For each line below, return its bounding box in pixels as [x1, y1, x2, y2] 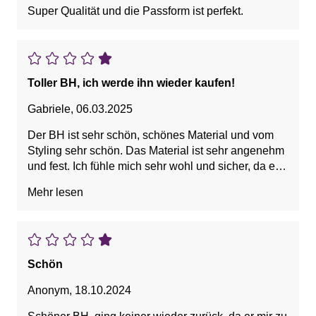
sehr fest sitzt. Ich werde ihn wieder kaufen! [28, 176, 241, 188]
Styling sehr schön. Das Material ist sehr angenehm [28, 145, 284, 157]
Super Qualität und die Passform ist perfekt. [28, 5, 243, 18]
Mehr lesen [28, 186, 83, 199]
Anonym [28, 284, 69, 297]
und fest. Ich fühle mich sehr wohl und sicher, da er [28, 160, 279, 173]
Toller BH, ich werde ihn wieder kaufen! [28, 77, 235, 90]
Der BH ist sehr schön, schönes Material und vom [28, 129, 274, 142]
